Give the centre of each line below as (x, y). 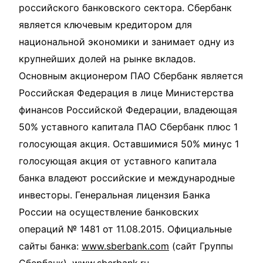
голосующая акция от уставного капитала (118, 161)
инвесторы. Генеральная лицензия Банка (114, 195)
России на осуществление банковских (109, 212)
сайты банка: (50, 246)
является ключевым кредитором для (105, 24)
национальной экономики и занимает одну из (127, 41)
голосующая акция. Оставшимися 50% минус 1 (129, 144)
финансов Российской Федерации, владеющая (128, 109)
